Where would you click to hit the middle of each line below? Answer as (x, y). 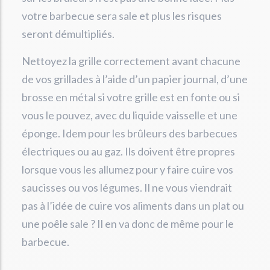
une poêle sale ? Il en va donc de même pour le (128, 224)
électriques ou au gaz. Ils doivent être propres (128, 152)
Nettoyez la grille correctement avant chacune (131, 61)
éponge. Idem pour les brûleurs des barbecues (130, 133)
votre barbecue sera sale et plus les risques (122, 16)
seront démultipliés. (68, 34)
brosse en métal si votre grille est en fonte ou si (131, 97)
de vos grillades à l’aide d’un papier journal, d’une (135, 79)
